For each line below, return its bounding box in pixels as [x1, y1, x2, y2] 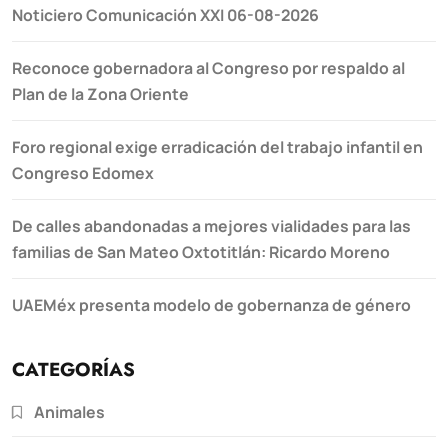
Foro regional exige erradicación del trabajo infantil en [12, 135, 423, 158]
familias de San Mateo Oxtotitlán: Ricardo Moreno [12, 240, 390, 263]
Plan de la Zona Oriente [12, 82, 189, 105]
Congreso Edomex [12, 161, 154, 184]
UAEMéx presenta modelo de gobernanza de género [12, 293, 411, 316]
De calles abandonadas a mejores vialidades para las [12, 214, 411, 237]
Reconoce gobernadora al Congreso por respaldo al [12, 56, 405, 79]
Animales [34, 400, 105, 423]
